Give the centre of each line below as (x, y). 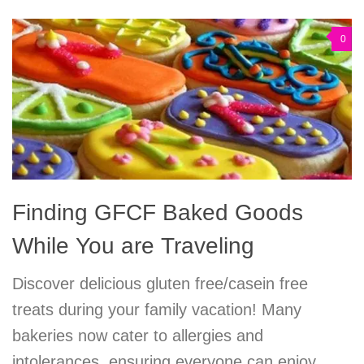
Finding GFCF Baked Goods (158, 212)
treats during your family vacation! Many (157, 310)
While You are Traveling (133, 246)
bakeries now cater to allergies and (138, 336)
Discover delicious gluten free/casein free (160, 284)
